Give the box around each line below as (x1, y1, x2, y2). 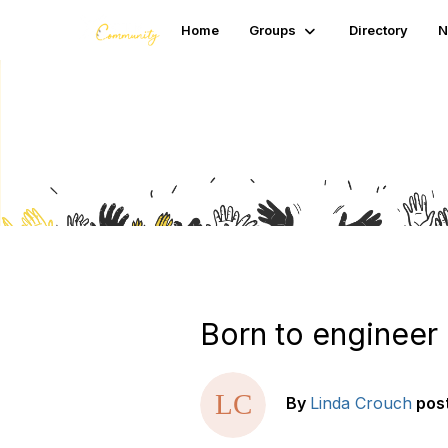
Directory (349, 22, 409, 38)
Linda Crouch (310, 393, 412, 414)
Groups (249, 22, 297, 38)
